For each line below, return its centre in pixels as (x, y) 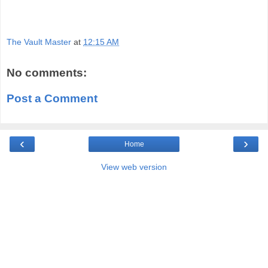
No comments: (47, 72)
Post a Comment (52, 99)
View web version (134, 167)
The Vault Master (39, 42)
